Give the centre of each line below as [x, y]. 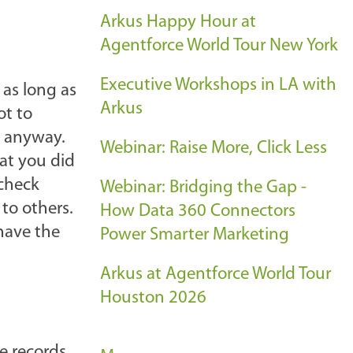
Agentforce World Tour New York [219, 46]
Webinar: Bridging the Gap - [203, 188]
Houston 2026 [153, 298]
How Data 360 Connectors [198, 212]
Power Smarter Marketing [195, 235]
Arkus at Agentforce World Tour [216, 275]
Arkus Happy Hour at [178, 22]
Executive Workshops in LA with [218, 85]
